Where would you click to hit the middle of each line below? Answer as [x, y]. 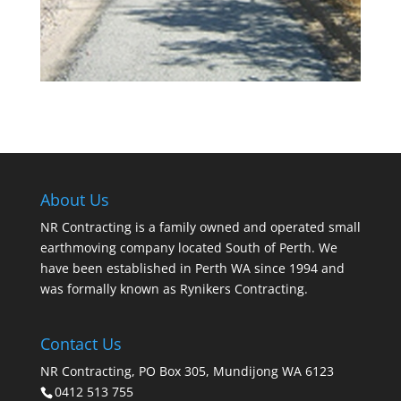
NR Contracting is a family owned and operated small [200, 226]
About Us [74, 199]
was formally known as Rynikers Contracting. [174, 288]
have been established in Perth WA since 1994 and [192, 268]
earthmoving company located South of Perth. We [188, 247]
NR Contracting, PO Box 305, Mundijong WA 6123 [187, 371]
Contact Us [81, 344]
